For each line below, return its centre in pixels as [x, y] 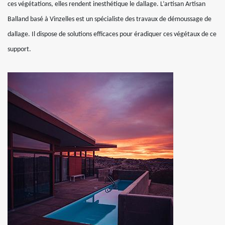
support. [19, 49]
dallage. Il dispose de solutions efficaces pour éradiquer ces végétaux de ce [112, 34]
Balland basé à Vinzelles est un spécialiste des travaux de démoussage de [109, 19]
